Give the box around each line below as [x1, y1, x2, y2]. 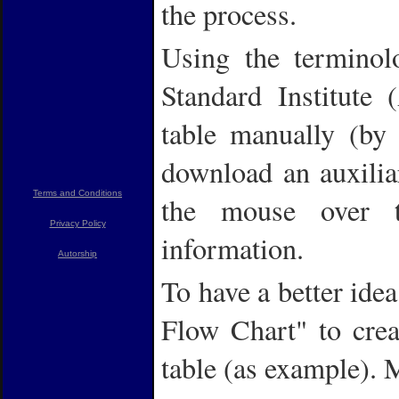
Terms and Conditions [33, 188, 122, 198]
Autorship [58, 248, 97, 258]
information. [161, 228, 304, 267]
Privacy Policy [49, 218, 106, 228]
